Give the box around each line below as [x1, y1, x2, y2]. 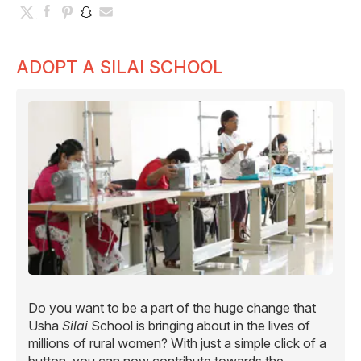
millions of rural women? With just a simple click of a [28, 334, 326, 351]
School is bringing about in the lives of [88, 317, 310, 334]
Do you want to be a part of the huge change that [28, 299, 316, 316]
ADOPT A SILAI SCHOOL [16, 56, 223, 78]
